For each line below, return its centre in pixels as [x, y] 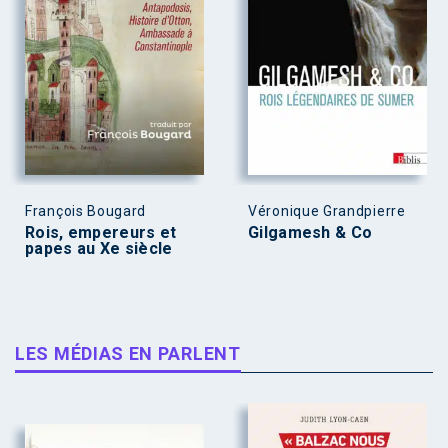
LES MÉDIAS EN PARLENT [128, 353]
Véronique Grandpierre [327, 210]
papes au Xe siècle [99, 248]
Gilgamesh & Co [310, 232]
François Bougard [86, 210]
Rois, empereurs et [101, 232]
